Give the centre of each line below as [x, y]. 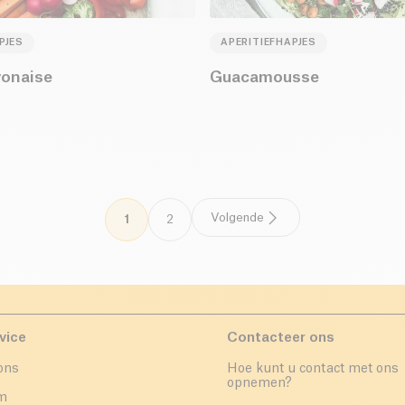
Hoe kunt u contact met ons [312, 369]
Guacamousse [264, 78]
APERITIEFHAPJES [268, 43]
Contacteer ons [280, 338]
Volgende [237, 218]
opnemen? [259, 384]
